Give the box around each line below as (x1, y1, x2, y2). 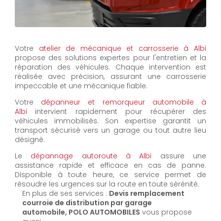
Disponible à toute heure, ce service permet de (15, 170, 206, 180)
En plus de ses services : (22, 188, 109, 199)
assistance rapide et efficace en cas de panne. (15, 160, 206, 171)
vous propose (140, 207, 192, 218)
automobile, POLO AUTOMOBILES (22, 207, 140, 218)
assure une (151, 151, 207, 161)
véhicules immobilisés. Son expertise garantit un (15, 116, 206, 126)
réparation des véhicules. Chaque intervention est (15, 62, 206, 73)
